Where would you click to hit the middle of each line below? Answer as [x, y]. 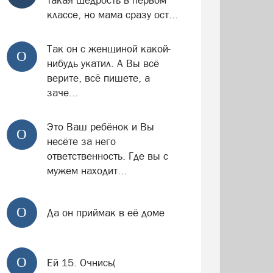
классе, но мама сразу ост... [112, 15]
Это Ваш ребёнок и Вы [100, 127]
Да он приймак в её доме [105, 213]
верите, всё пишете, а [98, 78]
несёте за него [81, 141]
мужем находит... [87, 171]
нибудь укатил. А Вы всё [103, 63]
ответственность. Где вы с [107, 156]
